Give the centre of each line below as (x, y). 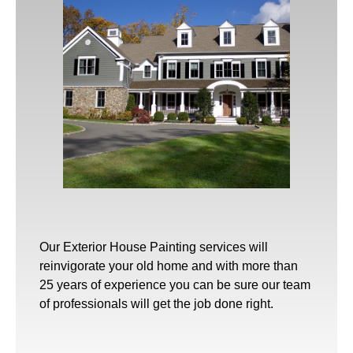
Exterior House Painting (130, 247)
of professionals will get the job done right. (156, 303)
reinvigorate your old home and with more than (169, 266)
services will (232, 247)
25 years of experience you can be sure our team (175, 284)
